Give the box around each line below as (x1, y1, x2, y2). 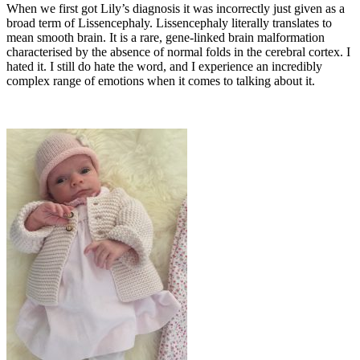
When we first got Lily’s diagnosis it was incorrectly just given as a (6, 2, 345, 16)
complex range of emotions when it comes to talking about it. (6, 74, 315, 88)
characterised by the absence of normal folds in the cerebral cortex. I (6, 45, 350, 59)
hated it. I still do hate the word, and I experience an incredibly (6, 59, 322, 74)
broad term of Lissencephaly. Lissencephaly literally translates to (6, 16, 332, 31)
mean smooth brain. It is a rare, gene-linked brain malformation (6, 31, 325, 45)
